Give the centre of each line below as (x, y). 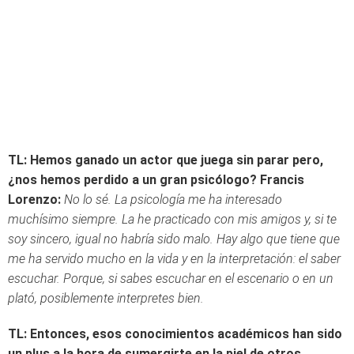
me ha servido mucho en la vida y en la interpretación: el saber (174, 259)
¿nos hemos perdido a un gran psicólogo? (132, 180)
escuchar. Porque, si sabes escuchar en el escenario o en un (171, 279)
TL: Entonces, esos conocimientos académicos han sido (175, 334)
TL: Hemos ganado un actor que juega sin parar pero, (166, 160)
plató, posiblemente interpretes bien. (106, 298)
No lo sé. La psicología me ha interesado (173, 200)
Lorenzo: (34, 200)
